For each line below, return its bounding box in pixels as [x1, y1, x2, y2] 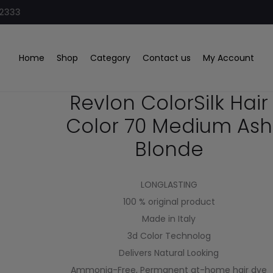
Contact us [143, 52, 191, 64]
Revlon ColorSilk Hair [69, 89, 269, 116]
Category [90, 52, 130, 64]
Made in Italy [142, 213, 196, 225]
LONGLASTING [140, 179, 197, 191]
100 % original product [122, 196, 215, 208]
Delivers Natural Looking [119, 247, 219, 259]
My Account [203, 52, 254, 64]
